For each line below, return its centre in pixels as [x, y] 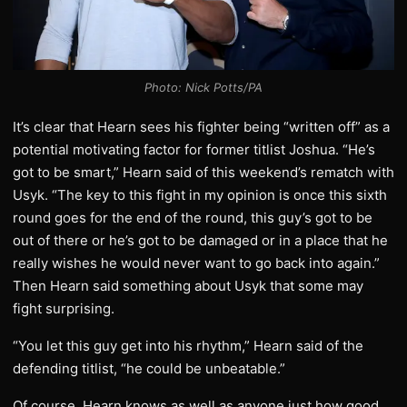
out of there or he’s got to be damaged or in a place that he [200, 240]
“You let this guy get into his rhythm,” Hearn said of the [188, 346]
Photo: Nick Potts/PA [203, 87]
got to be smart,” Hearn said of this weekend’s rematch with [203, 172]
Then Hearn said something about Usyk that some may [188, 286]
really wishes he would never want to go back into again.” [196, 263]
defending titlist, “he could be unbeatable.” [149, 368]
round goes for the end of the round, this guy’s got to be [193, 218]
